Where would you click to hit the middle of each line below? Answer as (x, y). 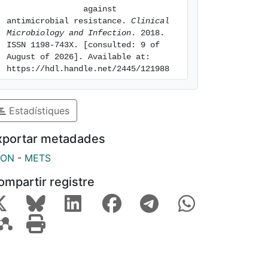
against (45, 9)
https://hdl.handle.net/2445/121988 (88, 69)
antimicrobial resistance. (69, 21)
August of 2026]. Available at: (78, 57)
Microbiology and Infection (69, 33)
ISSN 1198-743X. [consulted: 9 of (83, 45)
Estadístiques (38, 110)
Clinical (150, 21)
